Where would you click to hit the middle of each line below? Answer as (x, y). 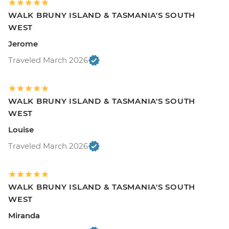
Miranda (24, 215)
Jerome (23, 43)
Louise (21, 129)
